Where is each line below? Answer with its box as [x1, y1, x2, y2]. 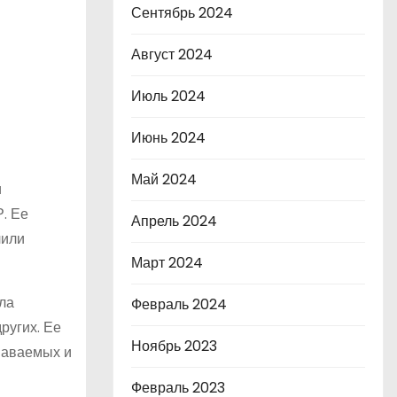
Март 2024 [131, 253, 203, 273]
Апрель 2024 [131, 211, 217, 231]
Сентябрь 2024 [131, 3, 233, 23]
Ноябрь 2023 [131, 336, 217, 356]
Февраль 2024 [131, 294, 227, 315]
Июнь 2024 [131, 128, 206, 148]
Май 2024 [131, 169, 197, 190]
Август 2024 [131, 44, 213, 65]
